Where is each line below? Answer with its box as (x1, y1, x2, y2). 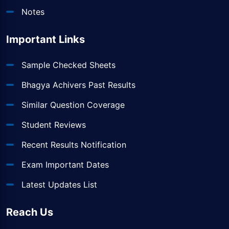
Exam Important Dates (21, 159, 109, 170)
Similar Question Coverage (21, 100, 125, 110)
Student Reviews (21, 120, 86, 130)
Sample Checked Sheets (21, 60, 116, 70)
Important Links (6, 33, 85, 45)
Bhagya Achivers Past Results (21, 80, 135, 90)
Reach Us (6, 206, 53, 218)
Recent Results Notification (21, 140, 126, 150)
